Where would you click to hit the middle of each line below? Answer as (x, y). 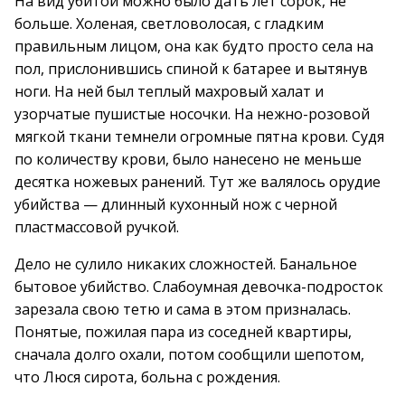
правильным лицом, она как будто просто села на (194, 46)
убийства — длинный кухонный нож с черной (176, 204)
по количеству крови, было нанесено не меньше (188, 159)
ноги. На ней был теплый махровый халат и (169, 91)
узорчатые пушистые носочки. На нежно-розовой (192, 114)
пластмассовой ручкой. (97, 227)
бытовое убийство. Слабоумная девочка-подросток (199, 287)
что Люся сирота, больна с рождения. (147, 377)
